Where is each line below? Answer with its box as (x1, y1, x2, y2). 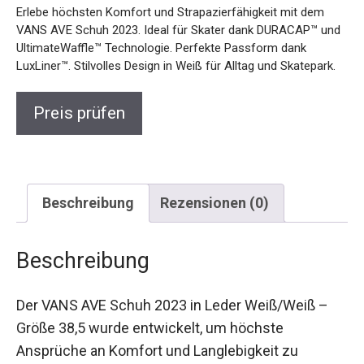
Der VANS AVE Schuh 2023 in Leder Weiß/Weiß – (16, 290, 328, 308)
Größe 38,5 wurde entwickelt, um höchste (16, 313, 284, 331)
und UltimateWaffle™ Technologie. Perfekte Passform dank (16, 34, 329, 50)
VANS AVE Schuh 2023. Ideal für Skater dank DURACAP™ (16, 16, 318, 32)
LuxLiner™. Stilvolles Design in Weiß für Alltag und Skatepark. (16, 52, 336, 67)
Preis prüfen (33, 97, 125, 117)
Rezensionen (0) (160, 188, 269, 206)
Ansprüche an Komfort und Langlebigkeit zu (16, 336, 298, 353)
